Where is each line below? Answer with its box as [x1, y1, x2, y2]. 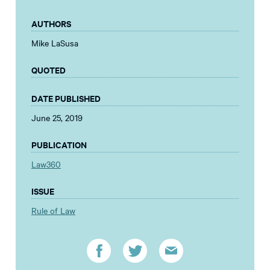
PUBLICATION [31, 138, 87, 151]
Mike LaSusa [31, 37, 78, 49]
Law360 [31, 158, 61, 171]
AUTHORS [31, 17, 71, 30]
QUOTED [31, 63, 66, 77]
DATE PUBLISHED [31, 92, 101, 105]
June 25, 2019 [31, 111, 83, 124]
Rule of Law [31, 204, 75, 217]
